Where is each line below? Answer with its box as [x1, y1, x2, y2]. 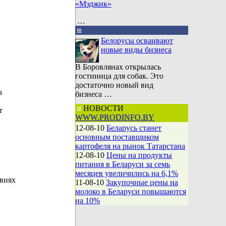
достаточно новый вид [75, 81, 153, 89]
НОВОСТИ [81, 104, 124, 112]
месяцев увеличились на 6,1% [75, 169, 178, 178]
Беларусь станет [106, 124, 161, 132]
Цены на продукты [106, 151, 172, 159]
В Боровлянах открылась [75, 63, 161, 71]
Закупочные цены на [106, 178, 178, 187]
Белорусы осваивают [101, 36, 173, 45]
